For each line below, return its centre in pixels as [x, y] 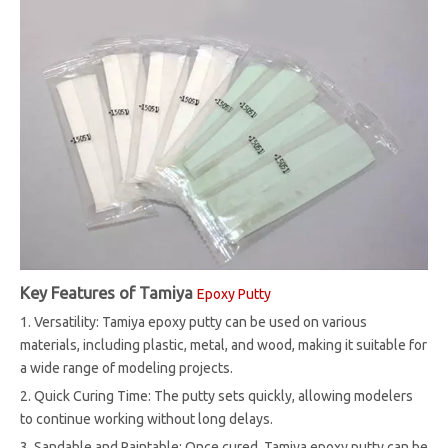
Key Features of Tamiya [108, 293]
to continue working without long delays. [146, 419]
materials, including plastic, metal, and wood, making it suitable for [223, 345]
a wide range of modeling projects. [126, 368]
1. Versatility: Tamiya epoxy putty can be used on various [193, 322]
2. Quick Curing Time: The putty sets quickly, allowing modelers [216, 396]
